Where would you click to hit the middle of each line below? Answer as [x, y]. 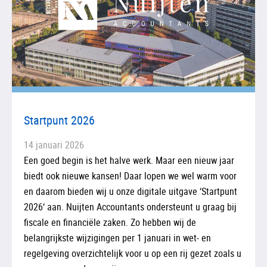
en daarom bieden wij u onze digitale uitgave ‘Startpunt [131, 191]
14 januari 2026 [54, 145]
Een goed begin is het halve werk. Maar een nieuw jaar [129, 160]
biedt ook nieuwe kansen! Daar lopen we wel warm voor [130, 176]
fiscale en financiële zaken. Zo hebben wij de [110, 222]
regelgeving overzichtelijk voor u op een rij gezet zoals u [133, 253]
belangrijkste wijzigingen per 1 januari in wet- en [117, 237]
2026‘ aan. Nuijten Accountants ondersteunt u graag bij [130, 207]
